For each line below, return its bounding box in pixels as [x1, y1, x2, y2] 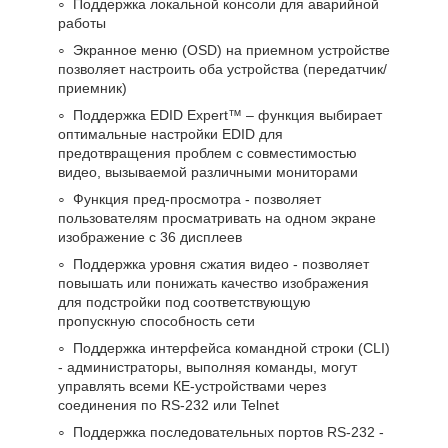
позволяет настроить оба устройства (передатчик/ [58, 60, 387, 77]
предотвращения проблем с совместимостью [58, 144, 357, 161]
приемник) [58, 79, 127, 96]
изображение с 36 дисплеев [58, 228, 242, 245]
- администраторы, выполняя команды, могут [58, 358, 357, 375]
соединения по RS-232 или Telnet [58, 396, 279, 413]
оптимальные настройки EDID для [58, 125, 283, 142]
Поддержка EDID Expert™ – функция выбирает [73, 106, 382, 123]
